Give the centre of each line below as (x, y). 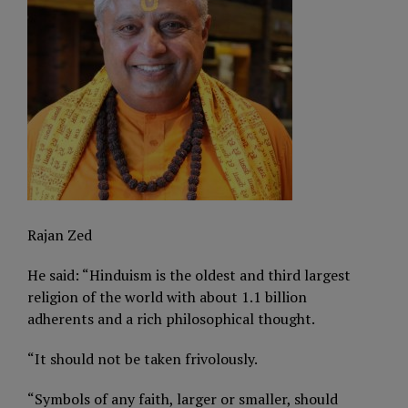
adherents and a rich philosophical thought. (171, 319)
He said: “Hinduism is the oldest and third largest (189, 275)
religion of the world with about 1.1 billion (167, 297)
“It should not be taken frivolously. (143, 359)
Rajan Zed (60, 235)
